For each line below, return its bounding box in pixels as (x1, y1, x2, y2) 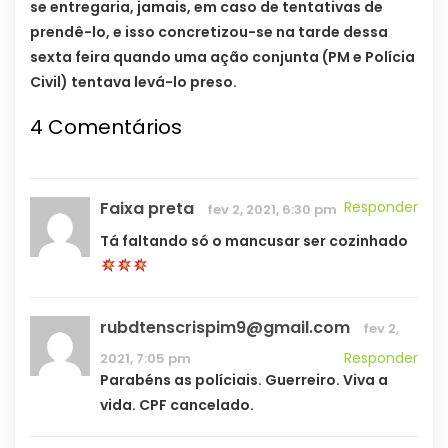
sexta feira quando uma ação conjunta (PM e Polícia (30, 46, 415, 67)
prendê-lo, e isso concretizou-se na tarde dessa (30, 21, 388, 42)
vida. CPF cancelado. (100, 394, 254, 415)
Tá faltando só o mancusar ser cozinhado (100, 230, 408, 251)
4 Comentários (30, 112, 182, 141)
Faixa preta (100, 196, 194, 220)
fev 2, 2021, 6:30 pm (207, 199, 337, 219)
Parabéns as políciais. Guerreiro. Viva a (100, 369, 388, 390)
